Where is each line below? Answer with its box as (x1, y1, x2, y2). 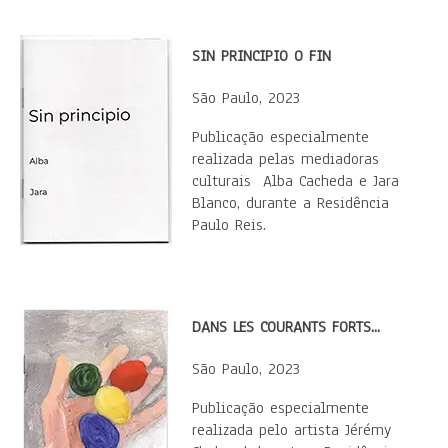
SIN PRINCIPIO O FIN (192, 45, 331, 67)
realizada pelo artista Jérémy (192, 419, 391, 441)
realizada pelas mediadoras (192, 148, 379, 170)
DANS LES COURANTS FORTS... (192, 316, 380, 338)
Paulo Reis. (192, 214, 266, 236)
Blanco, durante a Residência (192, 192, 389, 214)
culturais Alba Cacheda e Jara (192, 170, 399, 192)
